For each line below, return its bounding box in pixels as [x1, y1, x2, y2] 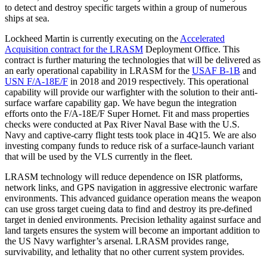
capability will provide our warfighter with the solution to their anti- [5, 86, 257, 97]
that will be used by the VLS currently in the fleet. [5, 151, 193, 162]
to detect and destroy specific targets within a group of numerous [5, 2, 247, 13]
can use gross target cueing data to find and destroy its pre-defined [5, 203, 252, 214]
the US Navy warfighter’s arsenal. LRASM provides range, [5, 235, 229, 246]
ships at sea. [5, 13, 49, 23]
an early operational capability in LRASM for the [5, 65, 192, 76]
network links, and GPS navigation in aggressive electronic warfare [5, 182, 257, 193]
